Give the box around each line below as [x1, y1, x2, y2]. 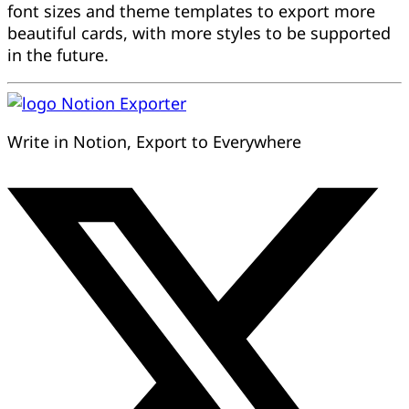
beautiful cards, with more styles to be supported [7, 21, 391, 44]
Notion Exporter [61, 91, 186, 114]
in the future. [7, 43, 109, 66]
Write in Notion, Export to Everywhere [7, 130, 301, 152]
